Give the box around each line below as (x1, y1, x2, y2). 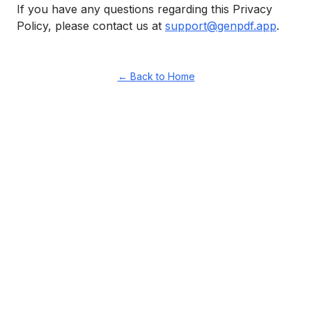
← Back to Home (117, 70, 195, 82)
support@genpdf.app (165, 19, 276, 33)
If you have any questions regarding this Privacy (17, 2, 272, 16)
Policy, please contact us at (17, 19, 162, 33)
